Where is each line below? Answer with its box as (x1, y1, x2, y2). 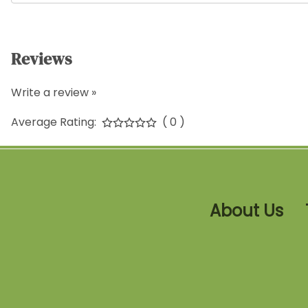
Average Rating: (11, 113, 96, 130)
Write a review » (11, 84, 96, 100)
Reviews (11, 47, 71, 70)
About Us (209, 199, 283, 222)
